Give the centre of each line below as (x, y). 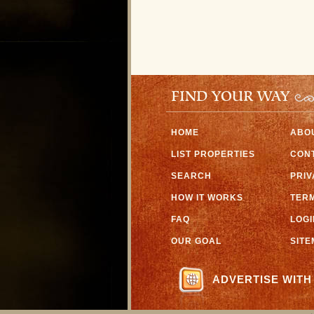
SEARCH (191, 176)
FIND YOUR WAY (230, 97)
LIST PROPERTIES (213, 154)
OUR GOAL (196, 241)
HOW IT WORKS (207, 197)
